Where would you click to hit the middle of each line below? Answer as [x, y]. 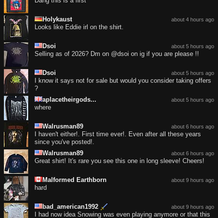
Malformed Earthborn [74, 180]
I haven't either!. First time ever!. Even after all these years [118, 134]
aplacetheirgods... [69, 100]
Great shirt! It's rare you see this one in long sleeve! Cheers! [119, 161]
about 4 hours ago [193, 20]
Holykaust [57, 19]
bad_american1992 [70, 207]
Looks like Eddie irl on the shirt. [79, 27]
